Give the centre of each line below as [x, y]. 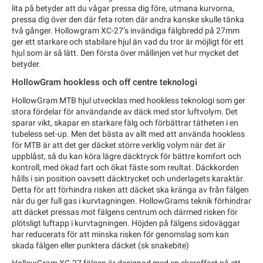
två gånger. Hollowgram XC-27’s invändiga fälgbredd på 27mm [126, 30]
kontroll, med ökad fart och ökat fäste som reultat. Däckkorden [125, 168]
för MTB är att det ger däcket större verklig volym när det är [119, 145]
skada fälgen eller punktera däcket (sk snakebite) [100, 246]
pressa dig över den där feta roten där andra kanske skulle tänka [128, 19]
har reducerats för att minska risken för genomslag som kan [120, 235]
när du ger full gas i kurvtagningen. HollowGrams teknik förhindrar [131, 201]
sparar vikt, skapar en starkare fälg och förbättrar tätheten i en [125, 123]
